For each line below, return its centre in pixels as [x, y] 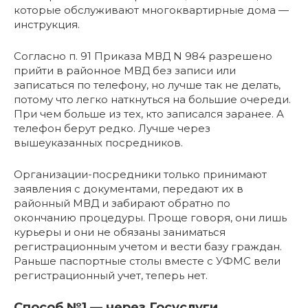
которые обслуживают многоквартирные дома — [151, 10]
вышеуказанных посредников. [98, 143]
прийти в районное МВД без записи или [125, 71]
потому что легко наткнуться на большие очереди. [152, 100]
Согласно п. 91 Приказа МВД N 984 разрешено [143, 56]
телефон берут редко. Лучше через [112, 129]
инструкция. [47, 25]
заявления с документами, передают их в [129, 189]
